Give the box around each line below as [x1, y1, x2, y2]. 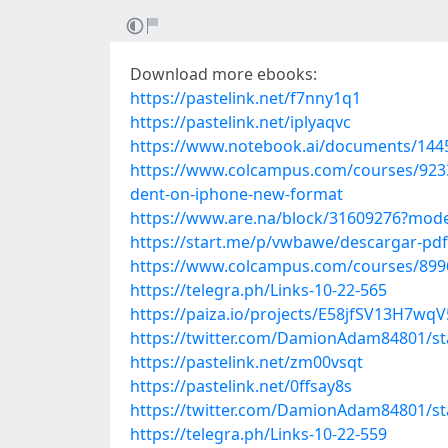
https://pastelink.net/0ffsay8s [130, 375, 352, 397]
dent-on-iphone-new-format [130, 183, 343, 205]
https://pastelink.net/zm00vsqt [130, 351, 363, 373]
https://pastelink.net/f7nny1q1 [130, 87, 361, 109]
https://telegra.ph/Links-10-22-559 [130, 423, 387, 445]
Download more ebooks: [130, 63, 317, 85]
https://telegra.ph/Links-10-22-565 [130, 279, 387, 301]
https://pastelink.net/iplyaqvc [130, 111, 351, 133]
